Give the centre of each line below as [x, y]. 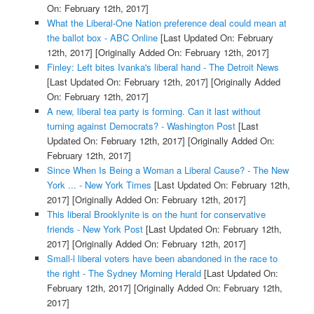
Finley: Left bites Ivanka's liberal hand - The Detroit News [163, 67]
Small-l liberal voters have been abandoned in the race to [162, 259]
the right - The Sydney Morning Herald [124, 273]
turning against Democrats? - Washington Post [141, 126]
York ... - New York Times [99, 185]
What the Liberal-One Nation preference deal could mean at [166, 23]
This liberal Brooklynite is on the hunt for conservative [156, 214]
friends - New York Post [95, 229]
